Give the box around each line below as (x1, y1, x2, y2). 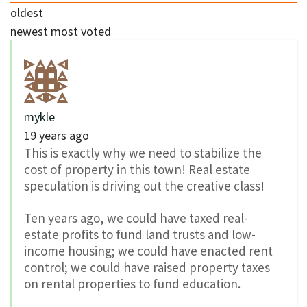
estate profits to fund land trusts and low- (24, 225, 256, 243)
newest (10, 23, 48, 39)
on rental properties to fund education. (24, 275, 241, 292)
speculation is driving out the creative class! (24, 177, 265, 194)
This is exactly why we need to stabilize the (24, 144, 262, 161)
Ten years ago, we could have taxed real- (24, 209, 248, 226)
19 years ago (24, 127, 89, 143)
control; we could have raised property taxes (24, 258, 270, 275)
